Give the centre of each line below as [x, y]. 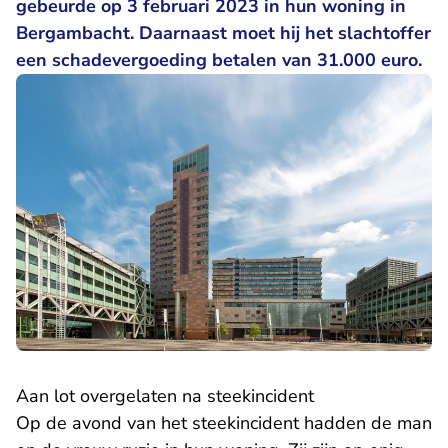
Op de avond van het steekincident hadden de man [224, 423]
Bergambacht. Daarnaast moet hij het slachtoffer [223, 33]
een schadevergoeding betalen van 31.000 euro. [219, 60]
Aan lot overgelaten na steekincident [165, 396]
